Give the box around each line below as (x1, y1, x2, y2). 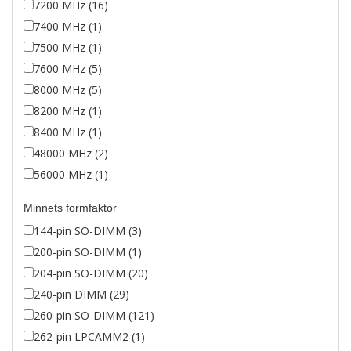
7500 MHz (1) (34, 40, 102, 55)
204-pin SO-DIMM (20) (34, 266, 148, 280)
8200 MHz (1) (34, 103, 102, 118)
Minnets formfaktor (24, 201, 117, 214)
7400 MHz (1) (34, 19, 102, 34)
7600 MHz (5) (34, 61, 102, 76)
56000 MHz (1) (34, 167, 108, 182)
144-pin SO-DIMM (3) (34, 223, 142, 238)
